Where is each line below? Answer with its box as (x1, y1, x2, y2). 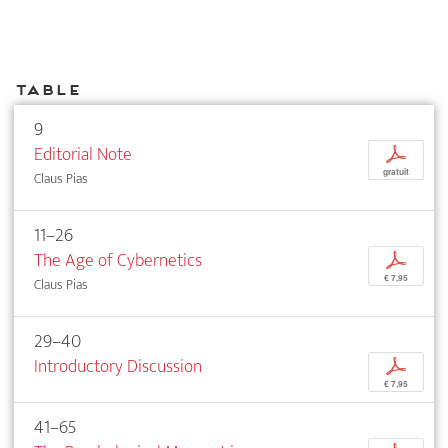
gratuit (383, 166, 409, 179)
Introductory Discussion (34, 351, 202, 383)
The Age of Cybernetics (34, 245, 202, 277)
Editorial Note (34, 139, 132, 171)
